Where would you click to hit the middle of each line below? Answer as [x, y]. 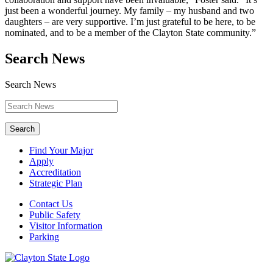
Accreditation [55, 172]
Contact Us [51, 204]
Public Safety [55, 215]
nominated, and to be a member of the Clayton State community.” [132, 33]
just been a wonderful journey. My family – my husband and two [129, 11]
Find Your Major [61, 151]
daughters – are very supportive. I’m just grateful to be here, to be [130, 22]
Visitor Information [66, 226]
